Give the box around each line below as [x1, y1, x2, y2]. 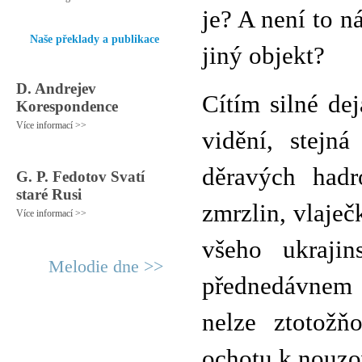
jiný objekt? [202, 42, 325, 69]
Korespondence [16, 98, 118, 115]
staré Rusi [16, 186, 82, 203]
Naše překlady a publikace [30, 33, 159, 45]
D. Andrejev [16, 80, 96, 97]
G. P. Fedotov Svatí [16, 168, 145, 185]
